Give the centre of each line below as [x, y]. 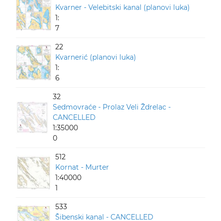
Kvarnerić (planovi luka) [96, 57]
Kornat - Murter [82, 167]
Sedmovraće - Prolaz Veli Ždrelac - [112, 107]
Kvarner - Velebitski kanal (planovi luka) [123, 7]
